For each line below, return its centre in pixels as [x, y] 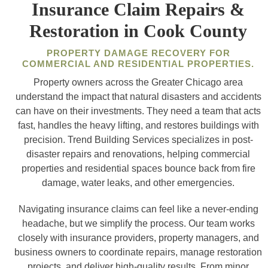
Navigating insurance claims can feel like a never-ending [138, 209]
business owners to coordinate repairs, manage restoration [138, 252]
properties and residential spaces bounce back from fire [138, 168]
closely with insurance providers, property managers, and [138, 238]
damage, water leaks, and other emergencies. [138, 183]
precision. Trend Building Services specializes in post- [138, 140]
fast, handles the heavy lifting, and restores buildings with [138, 125]
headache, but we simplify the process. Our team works [138, 223]
